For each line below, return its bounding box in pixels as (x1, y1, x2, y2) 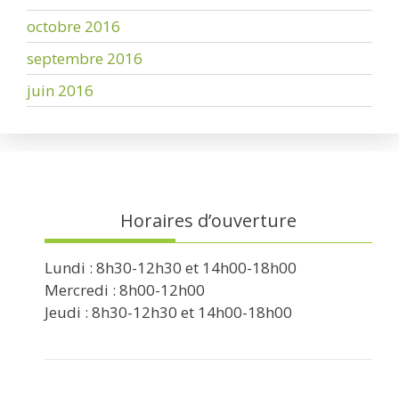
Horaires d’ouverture (120, 208, 297, 233)
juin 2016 (27, 80, 94, 102)
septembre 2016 (27, 48, 142, 69)
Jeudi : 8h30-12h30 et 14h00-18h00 (45, 302, 292, 323)
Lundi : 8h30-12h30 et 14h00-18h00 (45, 257, 297, 279)
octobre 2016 (27, 16, 120, 37)
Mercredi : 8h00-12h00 (45, 280, 205, 301)
